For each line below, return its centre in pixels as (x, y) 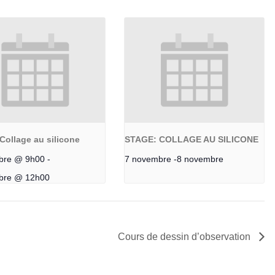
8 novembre (200, 159)
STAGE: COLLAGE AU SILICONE (191, 139)
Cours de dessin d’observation (186, 236)
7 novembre (148, 159)
